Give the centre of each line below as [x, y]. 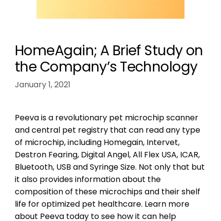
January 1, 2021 [43, 85]
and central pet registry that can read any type [108, 130]
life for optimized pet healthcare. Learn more [102, 204]
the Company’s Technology [106, 67]
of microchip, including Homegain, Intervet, [97, 142]
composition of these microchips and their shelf [108, 192]
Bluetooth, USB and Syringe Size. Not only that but [110, 167]
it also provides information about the [88, 179]
